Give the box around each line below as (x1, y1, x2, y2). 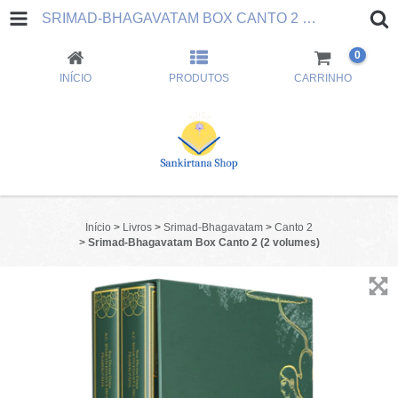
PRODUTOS (168, 72, 229, 84)
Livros (123, 221, 152, 234)
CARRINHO (293, 72, 352, 84)
